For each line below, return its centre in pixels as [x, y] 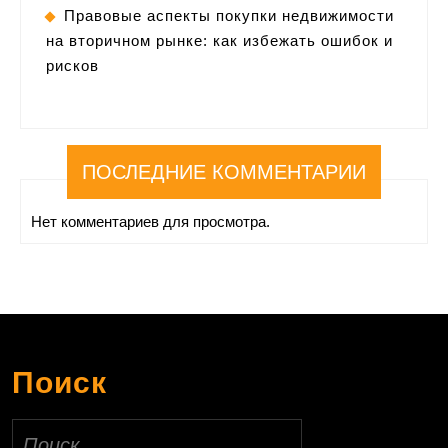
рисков [72, 66]
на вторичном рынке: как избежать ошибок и [219, 41]
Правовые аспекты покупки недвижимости [229, 16]
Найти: [34, 429]
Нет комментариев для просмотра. [150, 222]
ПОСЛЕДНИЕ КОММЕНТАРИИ [224, 172]
